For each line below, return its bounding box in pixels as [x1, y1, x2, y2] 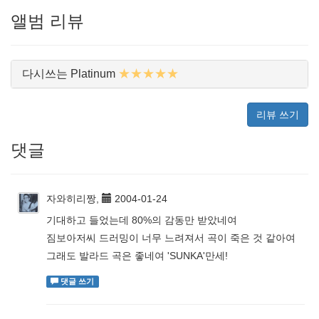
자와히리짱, [46, 193, 102, 204]
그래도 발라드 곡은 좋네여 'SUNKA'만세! [46, 250, 228, 261]
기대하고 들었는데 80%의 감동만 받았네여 [46, 214, 237, 226]
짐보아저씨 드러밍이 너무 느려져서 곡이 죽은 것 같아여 [46, 232, 296, 244]
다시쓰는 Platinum [22, 68, 115, 80]
